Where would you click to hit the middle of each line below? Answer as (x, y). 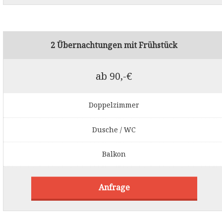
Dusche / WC (114, 129)
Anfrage (114, 188)
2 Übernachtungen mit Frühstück (114, 45)
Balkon (114, 154)
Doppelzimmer (114, 105)
